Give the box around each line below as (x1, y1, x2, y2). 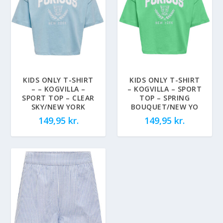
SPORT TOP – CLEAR (22, 93, 95, 103)
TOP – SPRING (139, 93, 190, 103)
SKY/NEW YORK (31, 102, 86, 112)
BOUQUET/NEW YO (130, 102, 199, 112)
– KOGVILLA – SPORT (127, 84, 202, 94)
